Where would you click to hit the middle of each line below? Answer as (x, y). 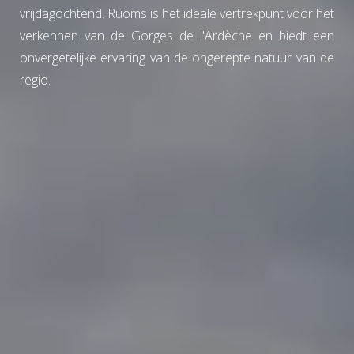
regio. (35, 79)
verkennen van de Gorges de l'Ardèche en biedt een (177, 35)
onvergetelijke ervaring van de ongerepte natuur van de (177, 57)
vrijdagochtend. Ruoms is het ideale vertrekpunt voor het (177, 13)
